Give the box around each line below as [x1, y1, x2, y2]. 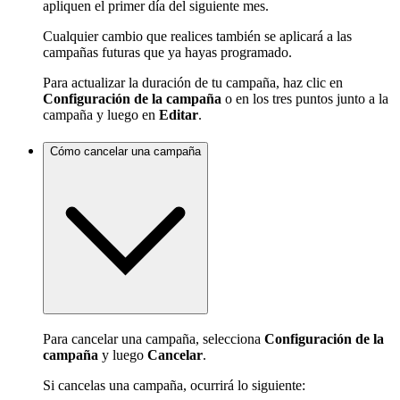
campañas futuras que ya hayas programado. [43, 45, 292, 61]
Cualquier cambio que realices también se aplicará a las [43, 29, 352, 45]
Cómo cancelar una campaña [50, 145, 201, 159]
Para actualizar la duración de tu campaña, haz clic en [43, 75, 343, 91]
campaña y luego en [43, 107, 159, 123]
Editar [159, 107, 198, 123]
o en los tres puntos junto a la [221, 91, 388, 107]
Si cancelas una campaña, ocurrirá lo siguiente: [43, 377, 305, 393]
